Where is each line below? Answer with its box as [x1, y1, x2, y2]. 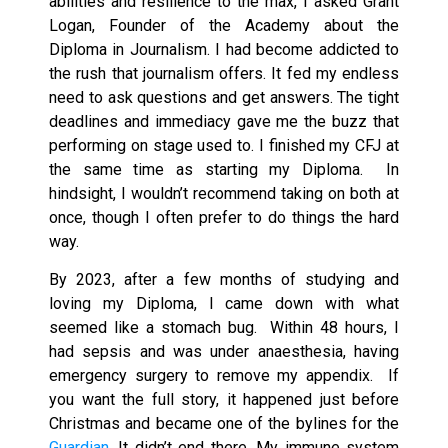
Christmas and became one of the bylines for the [49, 413, 399, 433]
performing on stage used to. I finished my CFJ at [49, 135, 399, 155]
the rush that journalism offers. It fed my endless [49, 63, 399, 83]
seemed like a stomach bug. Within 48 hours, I [49, 317, 399, 337]
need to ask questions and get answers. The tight [49, 87, 399, 107]
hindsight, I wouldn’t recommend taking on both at [49, 183, 399, 203]
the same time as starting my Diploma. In [49, 159, 399, 179]
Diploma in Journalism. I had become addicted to [49, 39, 399, 59]
